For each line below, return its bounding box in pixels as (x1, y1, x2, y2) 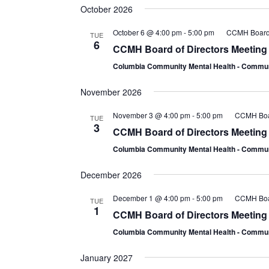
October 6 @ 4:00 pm (112, 26, 182, 37)
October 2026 (80, 2, 133, 15)
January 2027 (80, 251, 133, 264)
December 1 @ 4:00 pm (112, 192, 190, 203)
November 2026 (80, 85, 142, 98)
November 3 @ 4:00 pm (112, 109, 190, 120)
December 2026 (80, 168, 142, 181)
